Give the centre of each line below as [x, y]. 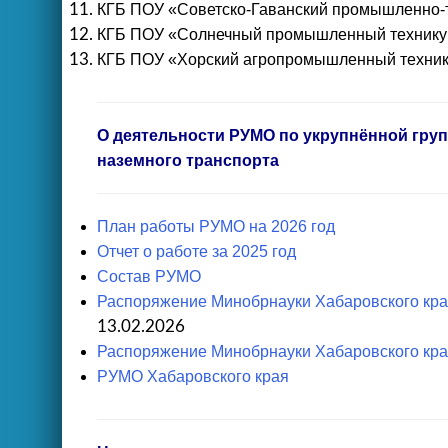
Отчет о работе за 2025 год [196, 251]
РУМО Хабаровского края [193, 376]
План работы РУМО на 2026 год [216, 226]
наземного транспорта [188, 160]
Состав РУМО [149, 276]
